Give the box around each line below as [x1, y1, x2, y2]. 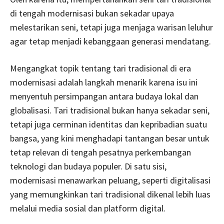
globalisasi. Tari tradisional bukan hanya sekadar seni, [10, 104, 209, 116]
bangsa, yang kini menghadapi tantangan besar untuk [10, 132, 209, 144]
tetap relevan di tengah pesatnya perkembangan [10, 146, 191, 158]
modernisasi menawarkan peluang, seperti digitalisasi [10, 174, 210, 186]
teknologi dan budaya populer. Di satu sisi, [10, 160, 166, 172]
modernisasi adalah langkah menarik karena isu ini [10, 76, 197, 88]
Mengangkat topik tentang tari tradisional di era [10, 62, 191, 74]
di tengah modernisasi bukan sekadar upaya [10, 7, 174, 19]
